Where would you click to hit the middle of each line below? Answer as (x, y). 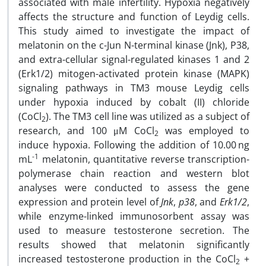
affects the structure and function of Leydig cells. (134, 17)
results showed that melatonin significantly (134, 245)
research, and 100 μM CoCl (86, 131)
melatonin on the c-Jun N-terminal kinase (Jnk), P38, (134, 45)
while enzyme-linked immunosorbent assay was (134, 216)
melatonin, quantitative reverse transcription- (144, 159)
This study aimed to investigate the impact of (134, 31)
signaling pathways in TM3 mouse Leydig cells (134, 88)
